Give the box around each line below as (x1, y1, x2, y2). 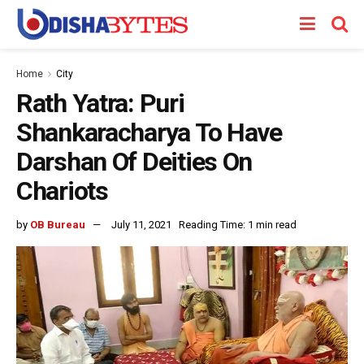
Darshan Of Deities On (16, 146, 253, 177)
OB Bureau (30, 218, 85, 231)
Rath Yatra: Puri (16, 88, 184, 119)
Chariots (16, 175, 108, 206)
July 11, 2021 (111, 218, 171, 231)
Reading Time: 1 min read (179, 218, 297, 231)
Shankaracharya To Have (16, 117, 282, 148)
